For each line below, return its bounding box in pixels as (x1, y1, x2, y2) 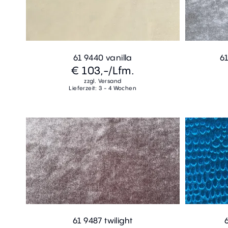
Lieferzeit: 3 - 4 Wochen (69, 84, 137, 92)
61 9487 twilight (73, 215, 133, 226)
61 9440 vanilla (73, 51, 132, 63)
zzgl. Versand (84, 77, 122, 84)
